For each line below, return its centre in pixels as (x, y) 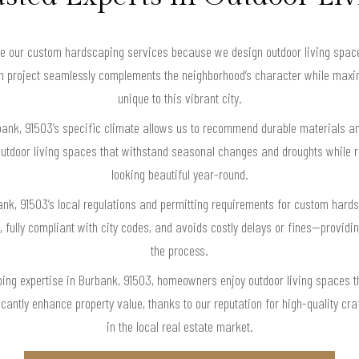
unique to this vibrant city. (179, 97)
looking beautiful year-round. (179, 173)
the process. (179, 250)
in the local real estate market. (179, 326)
